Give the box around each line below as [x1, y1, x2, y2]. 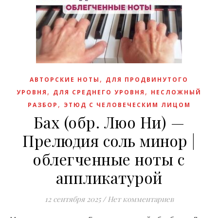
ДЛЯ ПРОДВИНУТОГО [106, 75, 188, 84]
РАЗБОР [27, 101, 58, 109]
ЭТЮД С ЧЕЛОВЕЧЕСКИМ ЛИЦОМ [63, 101, 191, 109]
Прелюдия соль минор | [22, 130, 196, 151]
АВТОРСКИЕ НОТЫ [30, 75, 100, 84]
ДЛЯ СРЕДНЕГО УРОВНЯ [53, 88, 145, 96]
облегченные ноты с [33, 148, 185, 169]
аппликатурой [55, 167, 163, 188]
